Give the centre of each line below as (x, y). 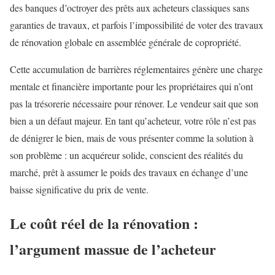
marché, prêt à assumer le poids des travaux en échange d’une (129, 172)
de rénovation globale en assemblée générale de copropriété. (126, 42)
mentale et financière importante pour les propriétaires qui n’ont (131, 86)
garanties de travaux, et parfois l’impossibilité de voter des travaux (137, 25)
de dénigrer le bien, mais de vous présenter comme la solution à (132, 137)
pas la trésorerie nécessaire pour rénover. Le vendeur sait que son (134, 103)
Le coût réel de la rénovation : (104, 223)
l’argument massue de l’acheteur (113, 249)
